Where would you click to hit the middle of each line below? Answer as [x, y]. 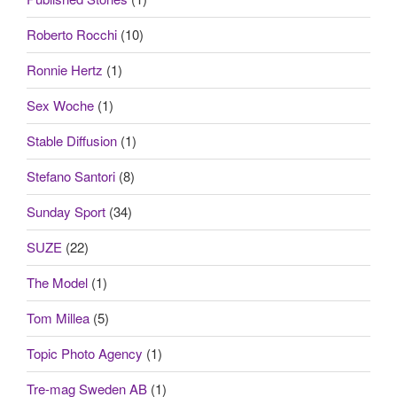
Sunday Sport [66, 212]
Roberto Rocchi [72, 35]
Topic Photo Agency [85, 354]
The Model [57, 283]
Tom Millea [58, 318]
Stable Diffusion [72, 141]
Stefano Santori [71, 176]
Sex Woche [60, 105]
